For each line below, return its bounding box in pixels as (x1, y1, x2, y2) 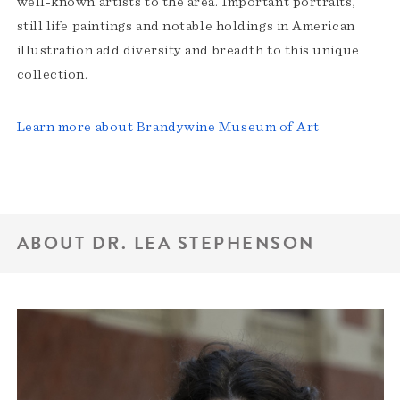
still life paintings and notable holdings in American (16, 18, 355, 33)
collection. (16, 66, 88, 81)
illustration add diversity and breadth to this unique (16, 42, 360, 57)
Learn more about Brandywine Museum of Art (16, 119, 321, 134)
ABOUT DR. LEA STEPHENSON (16, 229, 315, 257)
